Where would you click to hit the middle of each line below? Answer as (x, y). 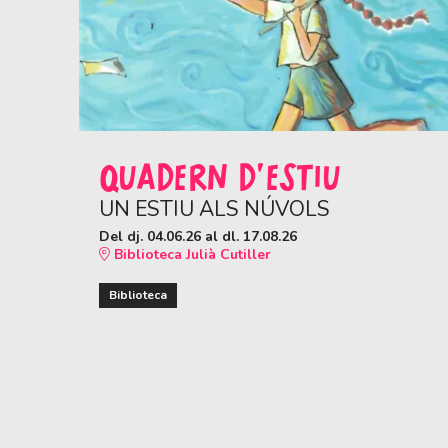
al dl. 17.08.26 (249, 237)
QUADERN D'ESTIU (220, 178)
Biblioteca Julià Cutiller (190, 255)
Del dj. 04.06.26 (150, 237)
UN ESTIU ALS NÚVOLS (214, 209)
